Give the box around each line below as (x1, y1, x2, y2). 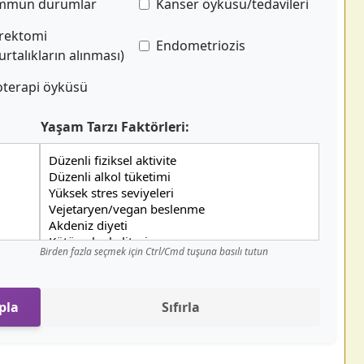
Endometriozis (156, 37, 246, 54)
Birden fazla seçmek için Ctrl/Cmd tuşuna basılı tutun (40, 245, 268, 258)
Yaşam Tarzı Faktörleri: (41, 118, 189, 136)
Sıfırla (161, 298, 200, 316)
